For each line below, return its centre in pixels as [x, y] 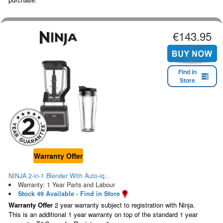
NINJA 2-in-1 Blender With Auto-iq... [59, 175]
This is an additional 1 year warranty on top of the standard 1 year [103, 215]
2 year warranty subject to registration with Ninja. [124, 205]
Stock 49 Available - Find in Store [69, 193]
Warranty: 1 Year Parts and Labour [66, 184]
